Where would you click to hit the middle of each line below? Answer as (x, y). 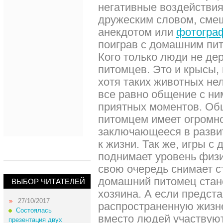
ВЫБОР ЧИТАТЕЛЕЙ (48, 181)
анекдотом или (137, 32)
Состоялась (34, 210)
